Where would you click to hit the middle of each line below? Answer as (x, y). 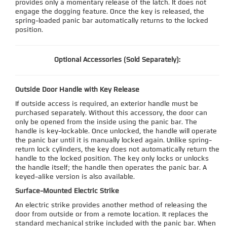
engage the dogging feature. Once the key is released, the (110, 12)
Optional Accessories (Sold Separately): (117, 60)
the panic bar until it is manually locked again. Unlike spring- (113, 140)
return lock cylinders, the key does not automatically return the (117, 149)
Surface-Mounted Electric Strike (67, 191)
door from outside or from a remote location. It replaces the (112, 214)
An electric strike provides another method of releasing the (111, 205)
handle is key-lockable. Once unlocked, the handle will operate (116, 131)
